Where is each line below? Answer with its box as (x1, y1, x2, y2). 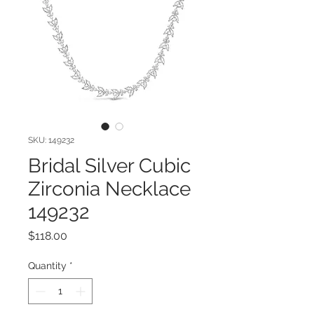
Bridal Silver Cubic (28, 153, 191, 177)
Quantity (28, 259, 67, 271)
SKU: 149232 (28, 135, 74, 145)
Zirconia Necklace (28, 177, 191, 200)
